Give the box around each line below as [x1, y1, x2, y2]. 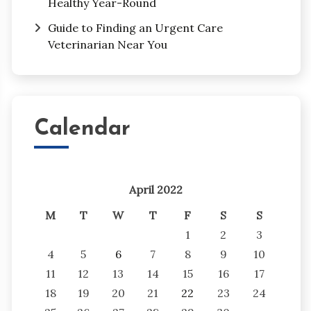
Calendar [33, 118, 131, 141]
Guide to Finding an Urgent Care [47, 21, 223, 35]
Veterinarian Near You [47, 37, 167, 52]
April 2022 [129, 182, 183, 196]
